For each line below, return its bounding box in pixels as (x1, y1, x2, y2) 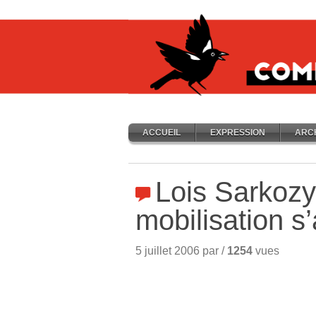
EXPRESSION (210, 128, 265, 138)
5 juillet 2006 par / (135, 245, 227, 257)
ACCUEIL (142, 128, 181, 138)
